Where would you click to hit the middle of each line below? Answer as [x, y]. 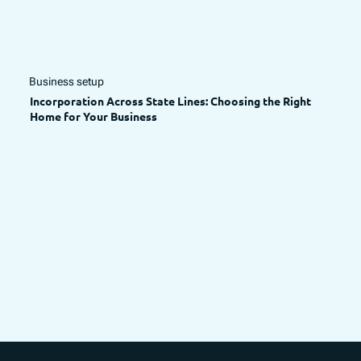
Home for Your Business [93, 116]
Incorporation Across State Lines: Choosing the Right [170, 101]
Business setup [67, 81]
